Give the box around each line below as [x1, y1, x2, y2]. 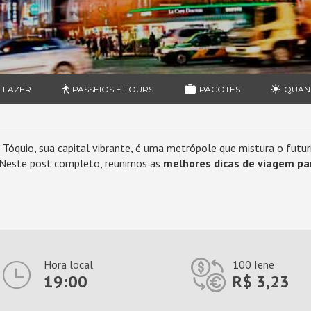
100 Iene [232, 258, 274, 271]
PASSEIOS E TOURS [72, 84, 153, 94]
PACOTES [199, 84, 240, 94]
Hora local [43, 258, 93, 271]
